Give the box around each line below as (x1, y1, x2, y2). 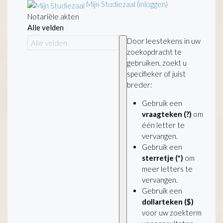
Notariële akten (27, 11, 79, 21)
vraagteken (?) (142, 109, 192, 118)
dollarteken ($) (142, 197, 194, 206)
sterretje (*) (142, 153, 183, 162)
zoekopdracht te (127, 47, 182, 56)
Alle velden (27, 22, 64, 32)
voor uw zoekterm (142, 208, 202, 217)
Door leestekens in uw (127, 36, 201, 45)
